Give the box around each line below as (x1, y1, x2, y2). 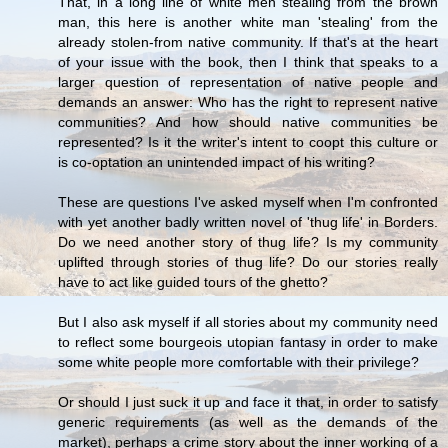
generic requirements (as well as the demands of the (58, 413, 438, 430)
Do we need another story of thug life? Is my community (58, 233, 438, 250)
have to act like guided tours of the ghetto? (58, 273, 328, 290)
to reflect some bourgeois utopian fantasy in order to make (58, 333, 438, 350)
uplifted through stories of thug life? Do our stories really (58, 253, 438, 270)
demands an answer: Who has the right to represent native (58, 93, 438, 110)
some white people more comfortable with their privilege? (58, 353, 419, 370)
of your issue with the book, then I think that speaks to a (58, 53, 438, 70)
